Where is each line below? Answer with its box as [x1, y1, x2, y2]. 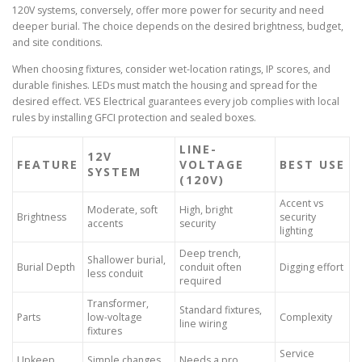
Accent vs [280, 196, 323, 211]
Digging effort [280, 260, 343, 275]
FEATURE [17, 157, 78, 173]
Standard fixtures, [179, 303, 262, 318]
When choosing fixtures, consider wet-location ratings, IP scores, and [12, 62, 330, 77]
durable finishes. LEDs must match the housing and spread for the [12, 78, 318, 93]
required [179, 274, 221, 288]
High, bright [179, 203, 233, 217]
